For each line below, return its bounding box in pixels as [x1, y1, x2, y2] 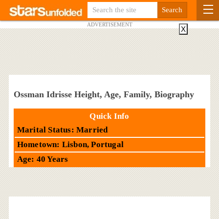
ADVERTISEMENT [87, 22, 132, 27]
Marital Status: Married [17, 125, 108, 134]
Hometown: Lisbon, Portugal [17, 139, 124, 149]
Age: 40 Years [17, 154, 68, 164]
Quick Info [89, 111, 130, 121]
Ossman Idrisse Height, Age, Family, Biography [13, 89, 194, 99]
